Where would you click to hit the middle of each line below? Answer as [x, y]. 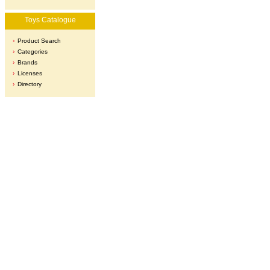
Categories [33, 52]
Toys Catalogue [50, 20]
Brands [27, 62]
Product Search [39, 41]
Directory [30, 84]
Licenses [30, 73]
